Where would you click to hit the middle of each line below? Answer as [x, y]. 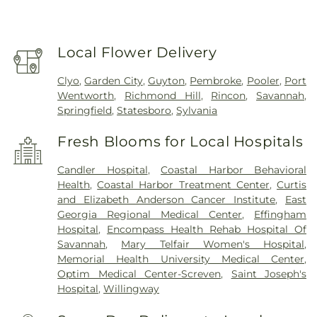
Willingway [132, 288]
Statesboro [144, 110]
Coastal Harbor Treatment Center [183, 184]
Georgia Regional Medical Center [150, 214]
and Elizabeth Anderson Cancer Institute [167, 199]
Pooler [263, 80]
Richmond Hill [162, 95]
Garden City [114, 80]
